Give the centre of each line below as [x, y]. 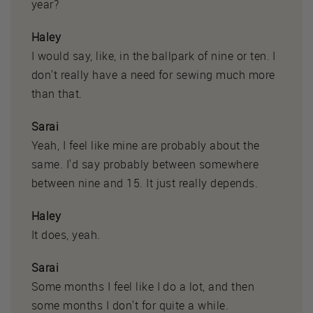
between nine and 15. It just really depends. [145, 183]
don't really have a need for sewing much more [153, 74]
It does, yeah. [66, 234]
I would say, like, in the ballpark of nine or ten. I [154, 56]
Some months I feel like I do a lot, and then [143, 286]
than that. [57, 93]
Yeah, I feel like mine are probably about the [146, 145]
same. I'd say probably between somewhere [145, 164]
